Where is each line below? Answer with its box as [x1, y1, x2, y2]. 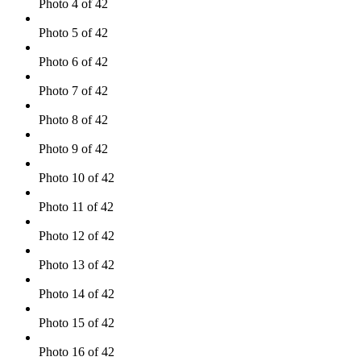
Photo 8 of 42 [39, 112, 108, 127]
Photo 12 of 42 [39, 228, 114, 243]
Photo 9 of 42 [39, 141, 108, 156]
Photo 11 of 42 [39, 199, 114, 214]
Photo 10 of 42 [39, 170, 114, 185]
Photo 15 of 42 [39, 315, 114, 330]
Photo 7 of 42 [39, 83, 108, 98]
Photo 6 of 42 [39, 54, 108, 68]
